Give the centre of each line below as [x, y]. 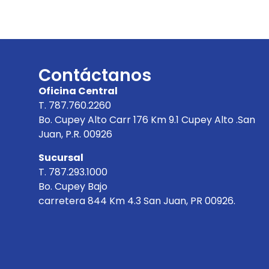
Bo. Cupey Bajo [73, 186]
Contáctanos [95, 76]
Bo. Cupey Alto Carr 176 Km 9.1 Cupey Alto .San [147, 120]
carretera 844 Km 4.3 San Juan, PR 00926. [138, 201]
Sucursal [61, 157]
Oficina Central [78, 91]
